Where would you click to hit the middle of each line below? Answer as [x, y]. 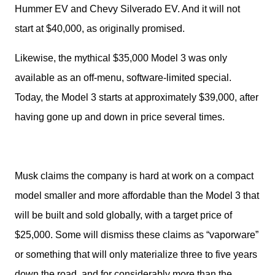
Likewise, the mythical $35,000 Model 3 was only [121, 58]
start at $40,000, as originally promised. [101, 29]
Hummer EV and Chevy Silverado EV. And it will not [127, 9]
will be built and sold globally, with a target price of [123, 215]
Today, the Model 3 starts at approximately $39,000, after [137, 97]
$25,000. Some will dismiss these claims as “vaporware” [137, 235]
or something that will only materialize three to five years [136, 254]
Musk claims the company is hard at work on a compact [134, 176]
